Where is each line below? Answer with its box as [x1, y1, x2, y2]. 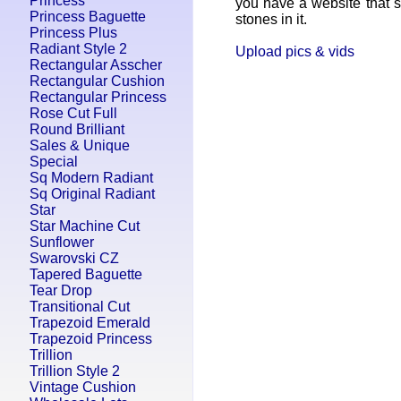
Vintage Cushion [30, 380, 136, 395]
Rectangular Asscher [30, 57, 162, 73]
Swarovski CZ [30, 251, 119, 266]
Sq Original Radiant [30, 186, 155, 201]
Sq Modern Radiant [30, 170, 153, 185]
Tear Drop [30, 283, 92, 298]
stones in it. [235, 12, 307, 28]
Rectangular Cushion [30, 73, 165, 89]
